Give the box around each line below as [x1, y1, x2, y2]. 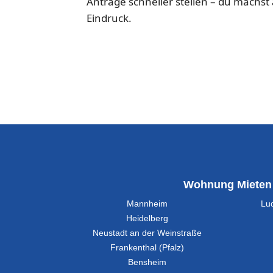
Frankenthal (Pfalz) [110, 243, 185, 252]
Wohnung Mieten [183, 178, 272, 191]
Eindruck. [87, 10, 132, 25]
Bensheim [128, 257, 167, 267]
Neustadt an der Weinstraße [93, 228, 202, 238]
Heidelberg [126, 213, 169, 223]
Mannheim [127, 199, 168, 208]
